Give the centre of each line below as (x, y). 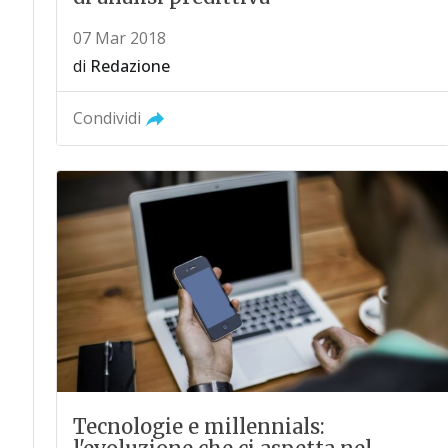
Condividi (106, 118)
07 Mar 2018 (119, 38)
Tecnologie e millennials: (198, 427)
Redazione (129, 66)
